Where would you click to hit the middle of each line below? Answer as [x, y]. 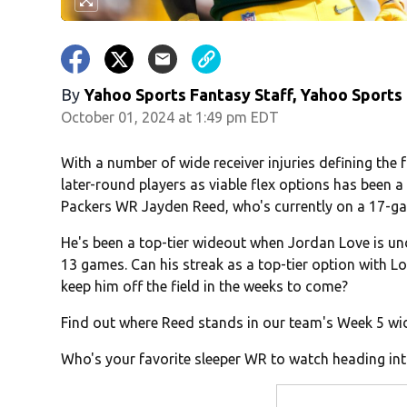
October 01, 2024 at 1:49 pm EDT [170, 118]
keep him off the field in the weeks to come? [205, 287]
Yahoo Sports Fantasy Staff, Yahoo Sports [243, 95]
